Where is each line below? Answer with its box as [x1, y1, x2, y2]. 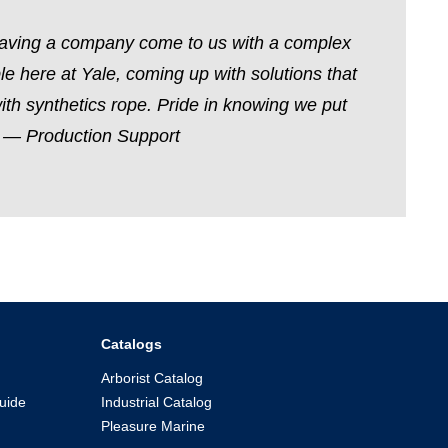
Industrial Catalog [101, 393, 212, 410]
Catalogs [101, 335, 162, 352]
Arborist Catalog [101, 369, 203, 386]
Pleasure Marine [101, 417, 205, 434]
